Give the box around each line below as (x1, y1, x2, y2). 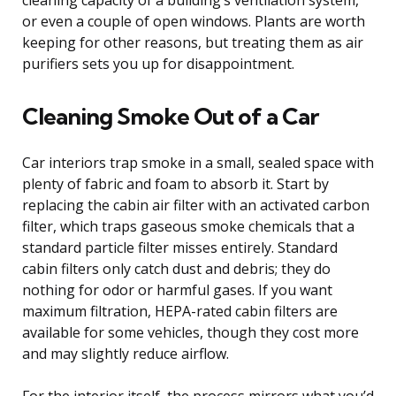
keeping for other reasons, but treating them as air (22, 32, 363, 52)
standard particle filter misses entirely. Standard (22, 237, 338, 257)
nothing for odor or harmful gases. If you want (22, 279, 332, 300)
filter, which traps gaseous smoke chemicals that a (22, 216, 354, 236)
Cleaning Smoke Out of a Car (22, 101, 318, 131)
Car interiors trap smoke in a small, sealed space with (22, 152, 374, 172)
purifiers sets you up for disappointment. (22, 53, 294, 73)
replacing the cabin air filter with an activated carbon (22, 194, 369, 215)
